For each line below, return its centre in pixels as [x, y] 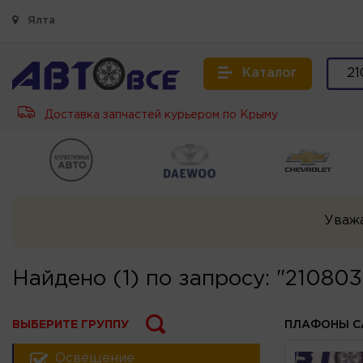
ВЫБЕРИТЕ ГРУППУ [70, 325]
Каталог [270, 73]
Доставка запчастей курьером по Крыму [160, 115]
